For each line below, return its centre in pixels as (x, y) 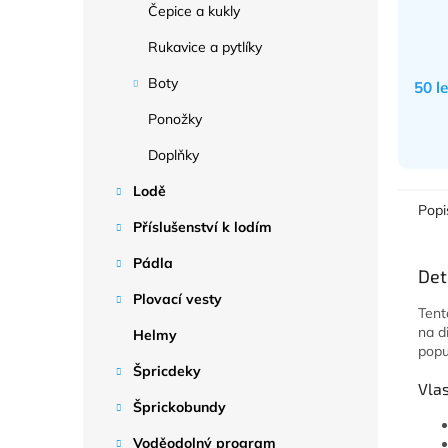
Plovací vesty (177, 299)
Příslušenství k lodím (202, 227)
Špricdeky (167, 371)
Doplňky (173, 155)
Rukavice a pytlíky (205, 47)
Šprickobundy (179, 407)
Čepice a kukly (194, 11)
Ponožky (175, 119)
